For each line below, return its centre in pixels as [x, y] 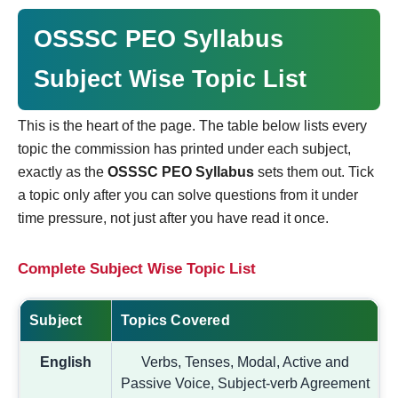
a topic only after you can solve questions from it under [188, 195]
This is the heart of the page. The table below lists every [192, 125]
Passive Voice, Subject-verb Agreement [245, 383]
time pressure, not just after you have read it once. [173, 218]
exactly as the [63, 171]
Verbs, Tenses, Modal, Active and [245, 362]
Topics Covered [175, 320]
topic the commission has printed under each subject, [184, 148]
